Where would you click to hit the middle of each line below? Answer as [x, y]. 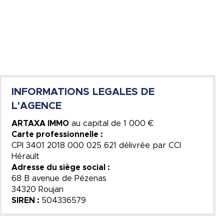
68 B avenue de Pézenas [59, 179]
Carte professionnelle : [57, 135]
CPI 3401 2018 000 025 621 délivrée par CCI [96, 146]
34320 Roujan [37, 190]
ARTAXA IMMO [40, 124]
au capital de [96, 124]
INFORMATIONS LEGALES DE [83, 92]
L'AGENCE [36, 106]
